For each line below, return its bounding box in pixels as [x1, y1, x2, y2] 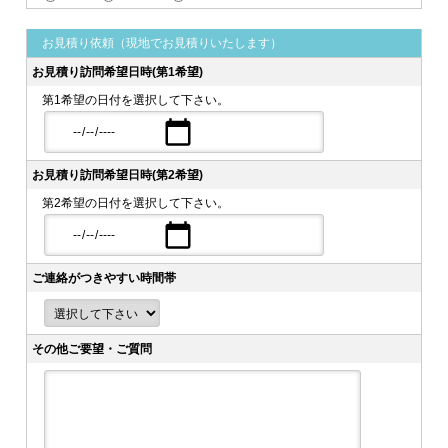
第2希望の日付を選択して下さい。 [42, 196, 230, 211]
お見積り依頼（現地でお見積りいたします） [42, 36, 283, 51]
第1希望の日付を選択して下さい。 [42, 93, 230, 108]
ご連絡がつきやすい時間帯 [32, 271, 177, 286]
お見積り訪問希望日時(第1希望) [32, 65, 204, 80]
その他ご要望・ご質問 [32, 342, 153, 357]
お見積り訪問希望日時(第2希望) [32, 168, 204, 183]
